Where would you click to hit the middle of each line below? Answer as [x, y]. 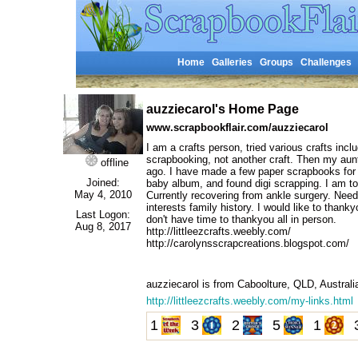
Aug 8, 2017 [103, 227]
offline [113, 163]
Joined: [103, 183]
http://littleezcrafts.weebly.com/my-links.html [250, 301]
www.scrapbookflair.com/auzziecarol [237, 127]
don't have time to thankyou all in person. [241, 219]
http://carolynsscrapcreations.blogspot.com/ [248, 243]
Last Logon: [103, 215]
